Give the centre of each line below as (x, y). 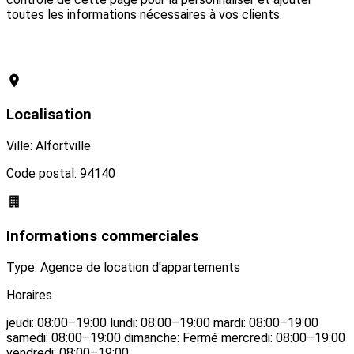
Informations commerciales (102, 236)
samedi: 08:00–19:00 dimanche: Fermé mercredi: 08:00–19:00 (176, 337)
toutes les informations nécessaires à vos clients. (144, 14)
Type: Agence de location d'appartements (123, 267)
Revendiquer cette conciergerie (135, 53)
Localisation (49, 115)
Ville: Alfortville (49, 146)
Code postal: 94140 (61, 174)
